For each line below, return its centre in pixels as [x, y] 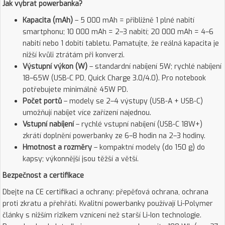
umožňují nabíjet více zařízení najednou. [87, 113]
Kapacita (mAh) [48, 20]
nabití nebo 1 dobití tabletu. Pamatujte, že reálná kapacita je [121, 43]
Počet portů [42, 101]
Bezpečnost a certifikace [43, 176]
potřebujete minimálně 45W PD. [75, 90]
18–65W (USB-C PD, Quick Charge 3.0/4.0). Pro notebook [114, 78]
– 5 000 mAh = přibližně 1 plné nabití [134, 20]
